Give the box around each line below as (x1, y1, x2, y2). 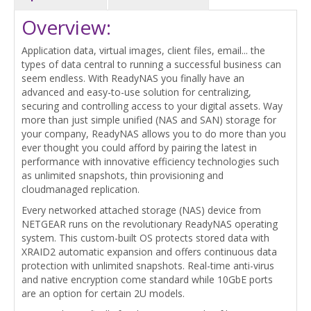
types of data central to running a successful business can (22, 57, 281, 71)
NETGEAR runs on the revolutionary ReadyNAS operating (22, 217, 278, 230)
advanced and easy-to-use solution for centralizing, (22, 85, 251, 99)
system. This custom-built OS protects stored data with (22, 230, 269, 244)
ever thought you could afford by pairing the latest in (22, 140, 257, 154)
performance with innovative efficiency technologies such (22, 154, 279, 168)
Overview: (22, 13, 111, 40)
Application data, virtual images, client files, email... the (22, 43, 265, 57)
